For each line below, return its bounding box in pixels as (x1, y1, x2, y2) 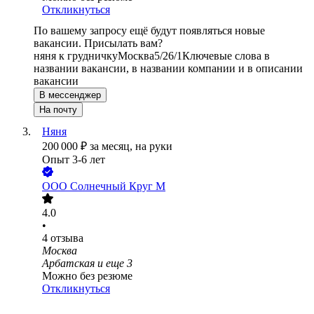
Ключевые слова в (182, 50, 270, 62)
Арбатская (42, 257, 95, 270)
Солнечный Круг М (70, 180, 165, 193)
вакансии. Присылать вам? (34, 37, 163, 50)
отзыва (50, 232, 83, 245)
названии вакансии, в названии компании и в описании (34, 62, 303, 75)
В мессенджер (39, 90, 101, 101)
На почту (39, 104, 77, 116)
